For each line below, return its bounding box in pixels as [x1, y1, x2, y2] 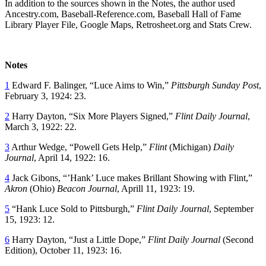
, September [209, 203, 254, 214]
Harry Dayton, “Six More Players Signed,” [9, 110, 175, 121]
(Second [220, 234, 254, 245]
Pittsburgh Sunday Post [171, 80, 259, 90]
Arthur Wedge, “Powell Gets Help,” [9, 141, 149, 152]
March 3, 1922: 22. [5, 121, 77, 132]
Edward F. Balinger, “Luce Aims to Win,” [9, 80, 171, 90]
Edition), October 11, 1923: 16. [5, 245, 122, 255]
